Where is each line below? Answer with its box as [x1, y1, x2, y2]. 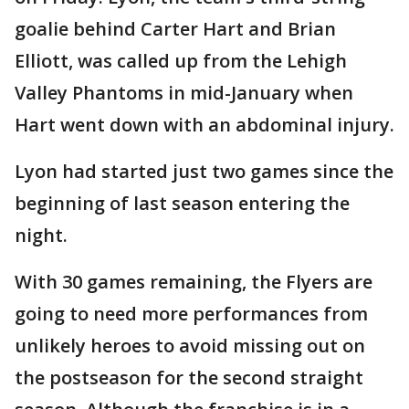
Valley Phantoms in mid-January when [15, 80, 353, 106]
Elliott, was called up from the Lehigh [15, 48, 347, 74]
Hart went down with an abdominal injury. [15, 112, 394, 138]
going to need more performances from [15, 301, 368, 327]
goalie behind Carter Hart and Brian [15, 16, 336, 42]
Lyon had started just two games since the [15, 159, 393, 184]
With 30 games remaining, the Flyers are [15, 269, 372, 295]
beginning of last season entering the [15, 191, 350, 216]
